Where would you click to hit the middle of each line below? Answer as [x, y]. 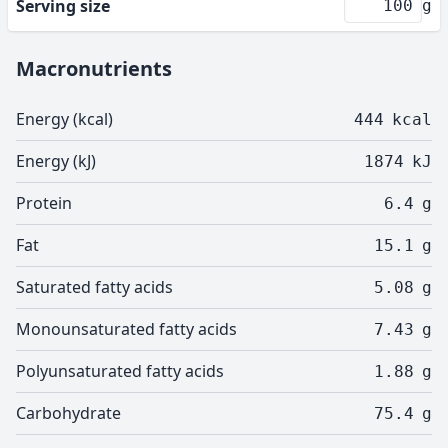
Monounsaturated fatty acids [126, 329]
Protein [44, 203]
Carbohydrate [68, 413]
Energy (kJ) [56, 161]
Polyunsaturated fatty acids [120, 371]
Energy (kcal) [64, 119]
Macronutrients [94, 68]
